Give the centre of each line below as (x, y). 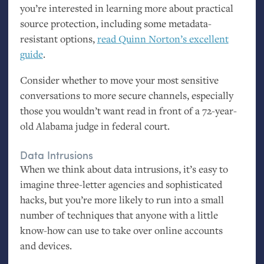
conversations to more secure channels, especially (126, 95)
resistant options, (58, 38)
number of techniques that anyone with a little (119, 215)
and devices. (46, 246)
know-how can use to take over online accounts (121, 230)
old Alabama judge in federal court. (95, 126)
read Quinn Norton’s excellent (163, 38)
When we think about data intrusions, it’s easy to (124, 169)
